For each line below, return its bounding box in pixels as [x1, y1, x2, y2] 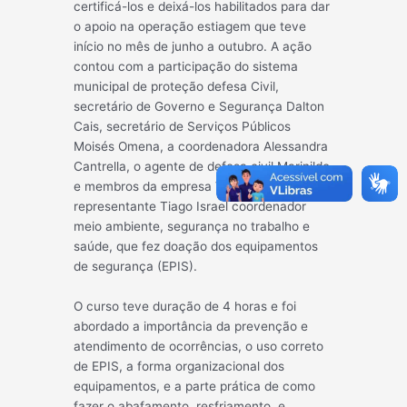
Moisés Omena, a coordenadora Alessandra [74, 138, 329, 154]
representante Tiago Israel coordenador [74, 198, 307, 213]
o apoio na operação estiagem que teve [74, 18, 307, 34]
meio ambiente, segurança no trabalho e [74, 218, 311, 233]
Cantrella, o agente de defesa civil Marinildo [74, 158, 331, 174]
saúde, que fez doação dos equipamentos [74, 238, 319, 253]
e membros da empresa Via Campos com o [74, 178, 326, 194]
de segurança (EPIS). [74, 258, 198, 273]
